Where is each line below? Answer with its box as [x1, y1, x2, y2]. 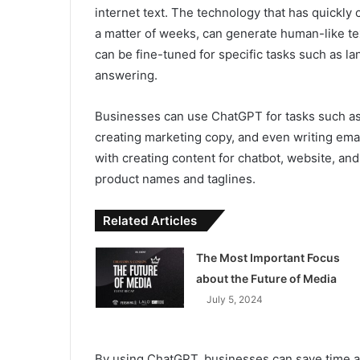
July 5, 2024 [206, 293, 263, 306]
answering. [95, 67, 157, 84]
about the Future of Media [195, 272, 337, 286]
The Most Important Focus [195, 251, 340, 265]
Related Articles [103, 213, 197, 229]
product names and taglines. [95, 171, 256, 187]
